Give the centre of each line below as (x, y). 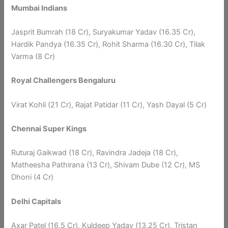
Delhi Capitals (36, 201)
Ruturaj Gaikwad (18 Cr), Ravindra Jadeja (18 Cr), (95, 153)
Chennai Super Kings (49, 129)
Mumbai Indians (39, 8)
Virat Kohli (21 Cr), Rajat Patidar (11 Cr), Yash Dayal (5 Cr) (109, 105)
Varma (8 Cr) (33, 57)
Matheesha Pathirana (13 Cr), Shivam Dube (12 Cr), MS (106, 165)
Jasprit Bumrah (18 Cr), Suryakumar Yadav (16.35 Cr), (104, 32)
